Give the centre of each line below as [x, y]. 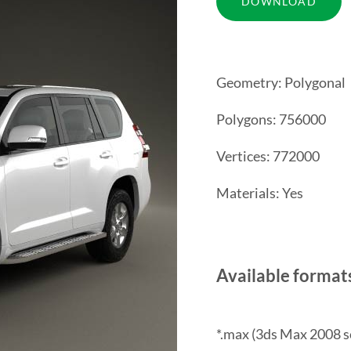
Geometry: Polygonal [280, 82]
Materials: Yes [259, 192]
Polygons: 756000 [271, 119]
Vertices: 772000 [268, 156]
